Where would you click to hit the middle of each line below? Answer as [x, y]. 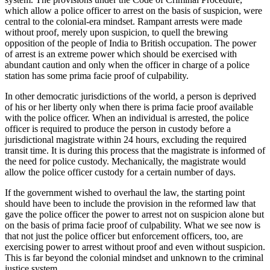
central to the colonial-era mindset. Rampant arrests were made [124, 21]
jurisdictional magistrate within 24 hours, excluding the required [126, 139]
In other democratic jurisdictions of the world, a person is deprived [130, 96]
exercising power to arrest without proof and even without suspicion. [135, 246]
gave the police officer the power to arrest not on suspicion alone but [134, 214]
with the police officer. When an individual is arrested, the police [127, 118]
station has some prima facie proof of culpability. [97, 75]
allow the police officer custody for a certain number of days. [120, 172]
